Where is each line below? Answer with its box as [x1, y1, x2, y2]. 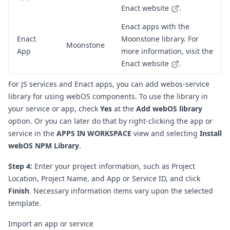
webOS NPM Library [8, 141, 79, 151]
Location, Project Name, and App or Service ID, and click [8, 174, 200, 184]
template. [8, 198, 41, 208]
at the [112, 104, 136, 114]
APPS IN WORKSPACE [56, 128, 131, 139]
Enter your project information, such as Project [34, 161, 195, 171]
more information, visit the [121, 46, 213, 56]
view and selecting [131, 128, 200, 139]
